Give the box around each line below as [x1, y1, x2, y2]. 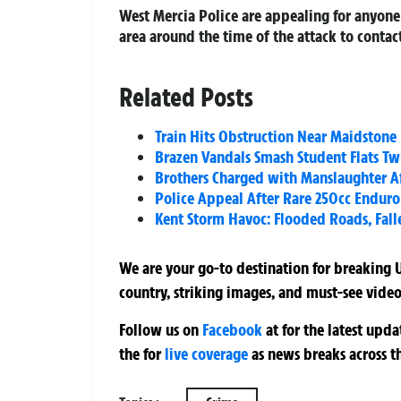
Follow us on [119, 318, 202, 340]
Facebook [202, 318, 262, 340]
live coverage [161, 342, 248, 364]
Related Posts [119, 81, 253, 115]
